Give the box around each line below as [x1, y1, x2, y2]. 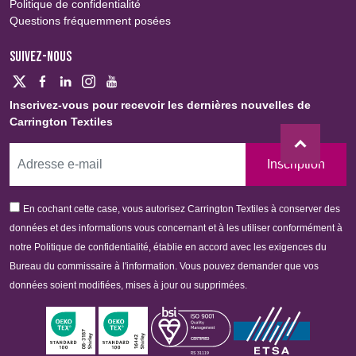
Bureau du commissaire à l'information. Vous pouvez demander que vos [10, 261, 319, 273]
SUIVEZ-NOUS [10, 48, 72, 66]
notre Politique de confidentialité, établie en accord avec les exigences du [10, 242, 327, 253]
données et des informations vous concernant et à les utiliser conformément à [10, 222, 342, 234]
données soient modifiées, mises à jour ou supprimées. [10, 280, 247, 292]
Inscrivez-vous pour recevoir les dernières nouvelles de [10, 99, 311, 112]
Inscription [266, 157, 325, 172]
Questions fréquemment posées [10, 14, 171, 28]
